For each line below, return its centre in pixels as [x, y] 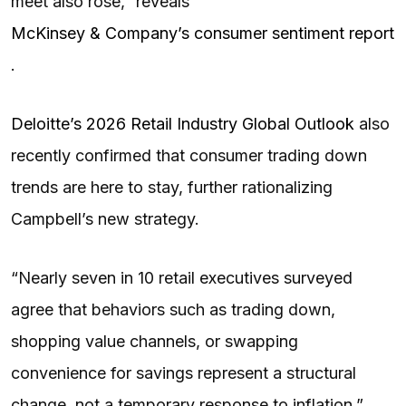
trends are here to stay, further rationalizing [172, 187]
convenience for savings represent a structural [184, 372]
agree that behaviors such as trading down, [173, 309]
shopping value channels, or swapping [155, 341]
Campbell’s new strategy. [107, 218]
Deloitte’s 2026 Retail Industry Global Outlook [183, 123]
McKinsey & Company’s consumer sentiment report [203, 33]
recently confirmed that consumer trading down [189, 155]
